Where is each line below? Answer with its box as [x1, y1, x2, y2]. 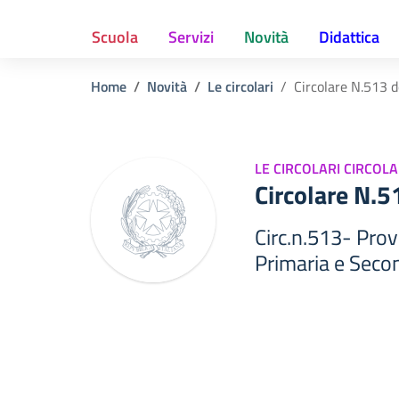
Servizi [168, 25, 214, 49]
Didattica [319, 25, 379, 49]
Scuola [92, 25, 138, 49]
